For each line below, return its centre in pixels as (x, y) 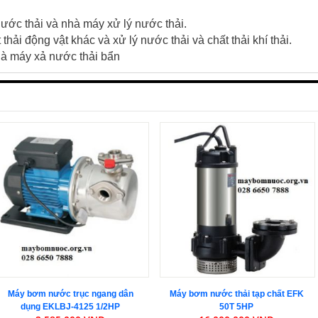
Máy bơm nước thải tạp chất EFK (236, 294)
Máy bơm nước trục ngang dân (70, 294)
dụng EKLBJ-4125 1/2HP (71, 306)
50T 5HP (237, 306)
